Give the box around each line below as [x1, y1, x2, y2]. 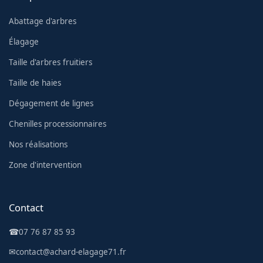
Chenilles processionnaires [9, 118, 106, 129]
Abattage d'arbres [9, 15, 76, 26]
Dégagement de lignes [9, 97, 93, 109]
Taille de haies [9, 77, 61, 88]
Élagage [9, 36, 39, 47]
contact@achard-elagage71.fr [16, 246, 126, 257]
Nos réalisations [9, 139, 68, 150]
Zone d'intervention [9, 159, 82, 170]
